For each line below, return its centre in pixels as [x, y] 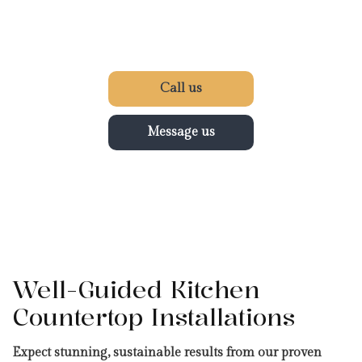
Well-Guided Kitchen [136, 290]
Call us [181, 89]
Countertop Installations [154, 318]
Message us [181, 133]
